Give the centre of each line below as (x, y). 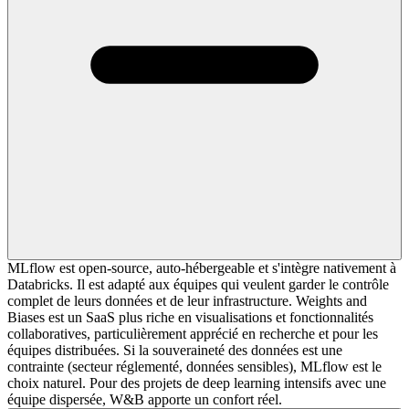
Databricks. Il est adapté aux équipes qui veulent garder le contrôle (198, 284)
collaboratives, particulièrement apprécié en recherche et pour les (193, 333)
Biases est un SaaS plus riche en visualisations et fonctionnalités (190, 317)
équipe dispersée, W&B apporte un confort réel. (145, 399)
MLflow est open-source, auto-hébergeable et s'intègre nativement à (202, 267)
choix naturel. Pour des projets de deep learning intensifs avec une (197, 383)
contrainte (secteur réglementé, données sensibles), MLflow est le (194, 366)
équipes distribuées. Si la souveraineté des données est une (175, 350)
